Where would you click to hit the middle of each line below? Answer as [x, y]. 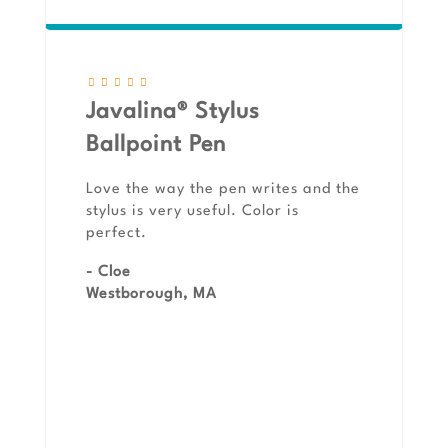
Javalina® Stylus [173, 112]
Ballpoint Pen [156, 145]
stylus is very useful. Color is [192, 212]
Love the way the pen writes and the [223, 190]
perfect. [116, 234]
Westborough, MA [151, 295]
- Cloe [108, 273]
